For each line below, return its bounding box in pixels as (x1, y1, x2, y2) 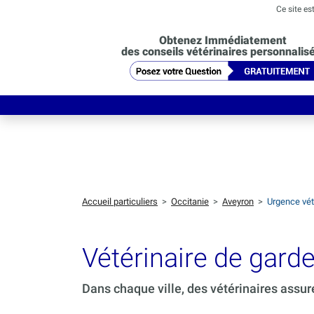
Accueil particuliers (82, 196, 158, 207)
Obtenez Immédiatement (158, 33, 287, 47)
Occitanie (171, 196, 209, 207)
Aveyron (222, 196, 254, 207)
